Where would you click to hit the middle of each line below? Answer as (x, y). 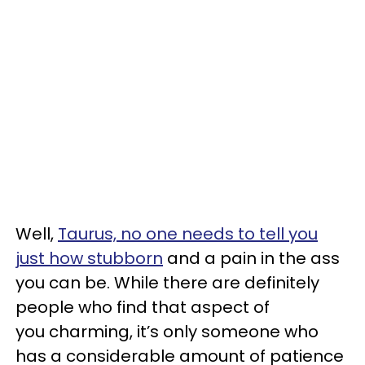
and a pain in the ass (251, 258)
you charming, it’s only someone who (167, 331)
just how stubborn (89, 258)
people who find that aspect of (143, 307)
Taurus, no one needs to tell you (188, 233)
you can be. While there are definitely (167, 282)
